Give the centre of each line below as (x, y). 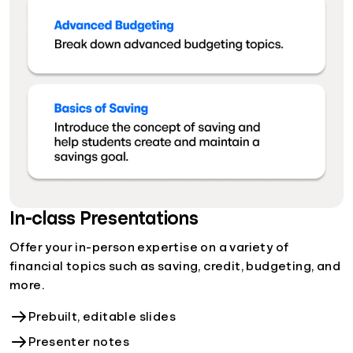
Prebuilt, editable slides (102, 316)
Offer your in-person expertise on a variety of (149, 247)
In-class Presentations (104, 218)
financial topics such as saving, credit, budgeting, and (175, 266)
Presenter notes (79, 342)
